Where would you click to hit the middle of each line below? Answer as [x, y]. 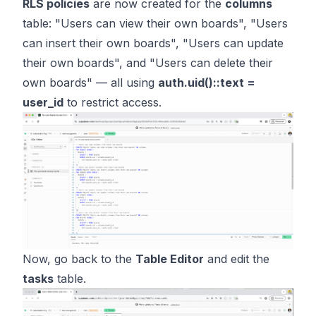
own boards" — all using [90, 82]
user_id [43, 102]
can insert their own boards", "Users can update [153, 43]
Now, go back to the [79, 259]
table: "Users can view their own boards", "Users [155, 23]
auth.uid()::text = [207, 82]
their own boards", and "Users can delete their [148, 62]
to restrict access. [113, 102]
